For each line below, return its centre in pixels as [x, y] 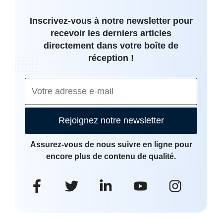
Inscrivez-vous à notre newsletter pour [111, 21]
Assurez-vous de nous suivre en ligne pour [111, 144]
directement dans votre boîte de [111, 46]
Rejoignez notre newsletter [111, 120]
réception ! [111, 58]
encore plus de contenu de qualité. [111, 156]
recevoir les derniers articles [111, 33]
